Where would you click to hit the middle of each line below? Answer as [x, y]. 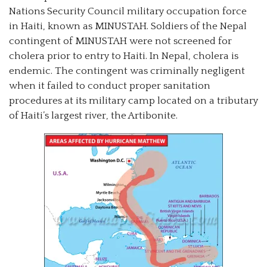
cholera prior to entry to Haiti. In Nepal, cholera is [124, 56]
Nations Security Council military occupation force [128, 12]
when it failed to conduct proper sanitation [110, 86]
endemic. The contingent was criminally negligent [127, 71]
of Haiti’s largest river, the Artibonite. [93, 116]
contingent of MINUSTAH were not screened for [120, 41]
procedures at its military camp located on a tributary [133, 101]
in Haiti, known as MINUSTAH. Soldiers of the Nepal [128, 27]
